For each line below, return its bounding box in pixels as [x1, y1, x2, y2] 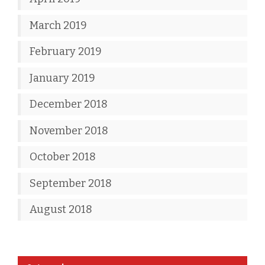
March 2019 [30, 18, 87, 32]
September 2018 [30, 176, 112, 190]
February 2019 [30, 45, 102, 58]
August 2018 [30, 203, 92, 216]
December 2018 [30, 98, 108, 111]
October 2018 [30, 150, 96, 163]
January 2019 [30, 71, 95, 85]
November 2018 [30, 124, 108, 137]
